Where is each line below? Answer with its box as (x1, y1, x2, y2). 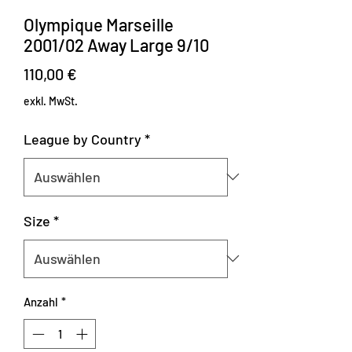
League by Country (24, 130, 141, 148)
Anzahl (24, 294, 58, 309)
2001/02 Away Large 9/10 (24, 34, 209, 55)
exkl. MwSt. (24, 93, 78, 108)
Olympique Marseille (24, 13, 174, 35)
